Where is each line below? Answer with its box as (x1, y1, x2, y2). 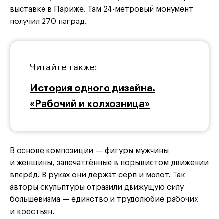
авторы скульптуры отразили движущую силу (10, 183, 184, 191)
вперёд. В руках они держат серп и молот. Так (10, 171, 185, 179)
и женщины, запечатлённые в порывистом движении (10, 158, 209, 167)
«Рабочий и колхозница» (30, 99, 150, 109)
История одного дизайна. (30, 83, 155, 93)
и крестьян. (10, 207, 54, 216)
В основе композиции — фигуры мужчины (10, 146, 169, 154)
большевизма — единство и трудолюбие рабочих (10, 195, 198, 203)
